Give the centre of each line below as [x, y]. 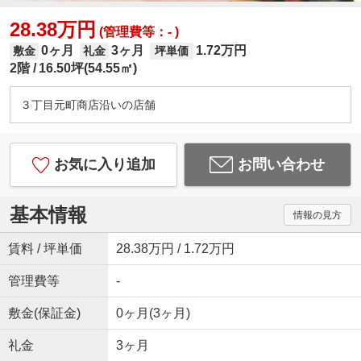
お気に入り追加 [104, 165]
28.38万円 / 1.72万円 [175, 249]
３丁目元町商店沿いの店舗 [87, 105]
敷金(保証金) [44, 313]
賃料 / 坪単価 [45, 249]
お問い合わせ [282, 165]
